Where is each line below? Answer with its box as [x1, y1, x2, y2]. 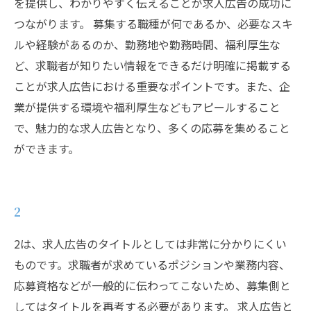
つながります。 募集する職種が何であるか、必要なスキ [14, 15, 293, 32]
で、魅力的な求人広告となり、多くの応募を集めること [14, 119, 290, 136]
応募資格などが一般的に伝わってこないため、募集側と [14, 277, 291, 294]
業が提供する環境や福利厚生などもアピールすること [14, 99, 280, 115]
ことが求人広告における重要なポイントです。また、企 [14, 78, 290, 94]
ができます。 [14, 140, 79, 157]
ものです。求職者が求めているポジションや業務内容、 [14, 256, 290, 273]
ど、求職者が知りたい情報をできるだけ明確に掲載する [14, 57, 291, 74]
